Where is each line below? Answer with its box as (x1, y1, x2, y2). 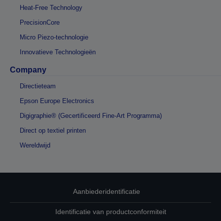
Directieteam (20, 82, 56, 90)
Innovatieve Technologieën (20, 48, 96, 56)
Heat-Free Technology (20, 4, 82, 12)
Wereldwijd (20, 142, 50, 149)
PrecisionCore (20, 19, 60, 27)
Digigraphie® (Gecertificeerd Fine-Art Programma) (20, 112, 162, 120)
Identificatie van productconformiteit (55, 208, 166, 216)
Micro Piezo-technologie (20, 34, 88, 41)
